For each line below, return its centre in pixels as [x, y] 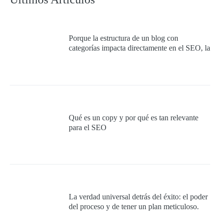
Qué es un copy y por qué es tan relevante [134, 117]
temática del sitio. [96, 68]
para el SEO [88, 127]
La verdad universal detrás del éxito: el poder [138, 196]
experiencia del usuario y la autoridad [126, 58]
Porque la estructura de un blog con [124, 38]
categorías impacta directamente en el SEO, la [139, 48]
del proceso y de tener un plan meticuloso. [134, 206]
